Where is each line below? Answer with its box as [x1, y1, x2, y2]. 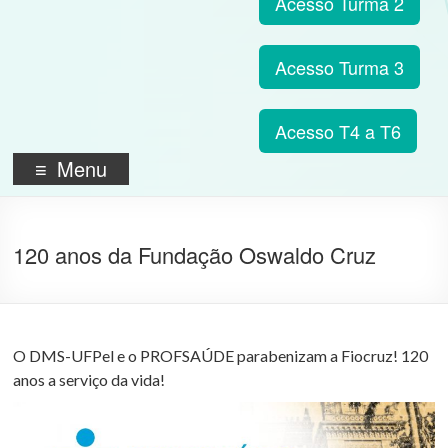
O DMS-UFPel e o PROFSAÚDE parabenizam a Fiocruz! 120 [13, 346, 429, 366]
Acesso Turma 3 [274, 53, 404, 80]
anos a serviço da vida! [13, 370, 166, 390]
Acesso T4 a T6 [274, 117, 401, 144]
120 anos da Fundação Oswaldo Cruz [13, 239, 377, 271]
